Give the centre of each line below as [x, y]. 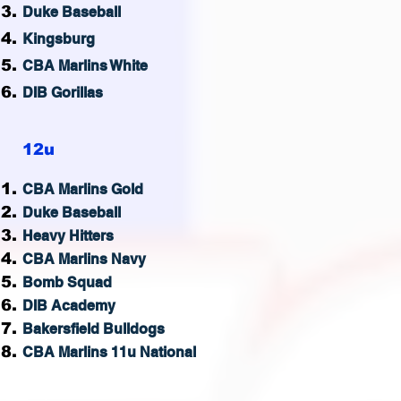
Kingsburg [59, 39]
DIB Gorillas [63, 93]
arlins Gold [107, 189]
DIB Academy [69, 306]
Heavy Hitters [68, 236]
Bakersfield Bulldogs [94, 329]
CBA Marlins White [85, 66]
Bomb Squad [67, 282]
